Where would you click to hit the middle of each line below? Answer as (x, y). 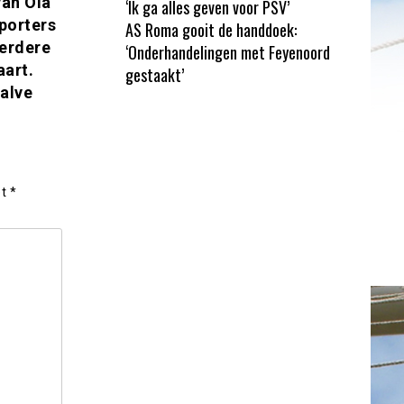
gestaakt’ (154, 74)
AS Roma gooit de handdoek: (211, 29)
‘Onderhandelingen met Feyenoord (227, 52)
